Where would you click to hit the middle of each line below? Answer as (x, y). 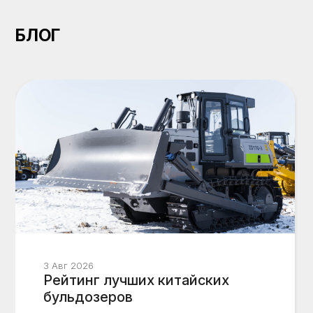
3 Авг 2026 (69, 265)
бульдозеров (88, 297)
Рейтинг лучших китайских (137, 280)
